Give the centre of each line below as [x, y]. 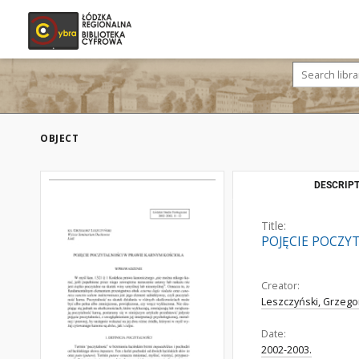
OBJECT [59, 138]
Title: [274, 226]
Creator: [280, 286]
